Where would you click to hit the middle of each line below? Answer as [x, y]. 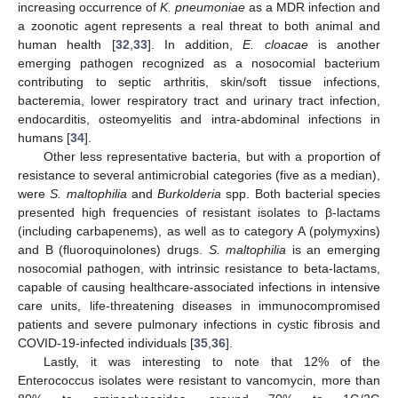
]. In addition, [195, 44]
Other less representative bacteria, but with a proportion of [211, 156]
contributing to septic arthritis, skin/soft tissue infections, [199, 81]
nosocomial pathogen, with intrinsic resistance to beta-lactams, [199, 268]
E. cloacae [275, 44]
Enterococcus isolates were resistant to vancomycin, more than [199, 380]
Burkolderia [189, 193]
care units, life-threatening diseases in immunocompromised [199, 305]
